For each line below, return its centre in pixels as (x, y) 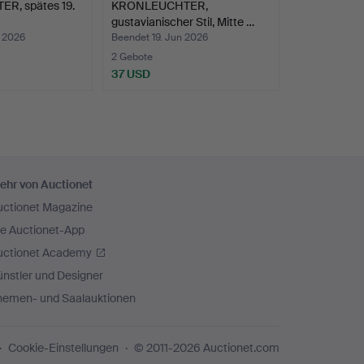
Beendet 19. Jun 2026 (160, 37)
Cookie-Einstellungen (63, 348)
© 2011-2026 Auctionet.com (207, 348)
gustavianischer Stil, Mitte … (183, 22)
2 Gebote (132, 56)
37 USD (131, 74)
